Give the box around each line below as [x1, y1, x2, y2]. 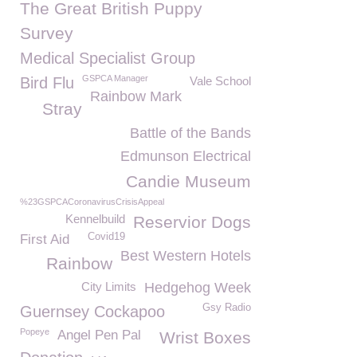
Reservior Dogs [133, 213, 251, 231]
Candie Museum [126, 172, 251, 190]
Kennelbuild [65, 212, 125, 226]
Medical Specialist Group [20, 49, 195, 67]
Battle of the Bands [130, 125, 251, 141]
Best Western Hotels [120, 248, 251, 264]
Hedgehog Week [144, 280, 251, 296]
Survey [20, 24, 73, 42]
